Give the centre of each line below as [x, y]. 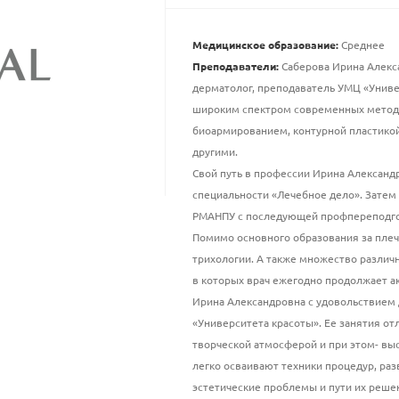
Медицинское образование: [265, 45]
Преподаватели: [235, 66]
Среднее [361, 45]
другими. [215, 152]
